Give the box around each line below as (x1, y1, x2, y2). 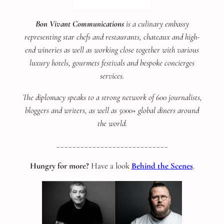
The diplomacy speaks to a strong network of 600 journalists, (22, 91, 202, 102)
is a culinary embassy (123, 18, 189, 29)
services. (100, 70, 124, 81)
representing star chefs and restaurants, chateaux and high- (24, 31, 199, 42)
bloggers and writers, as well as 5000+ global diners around (25, 104, 199, 115)
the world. (97, 117, 127, 128)
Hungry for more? (29, 160, 89, 171)
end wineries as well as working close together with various (25, 44, 199, 55)
